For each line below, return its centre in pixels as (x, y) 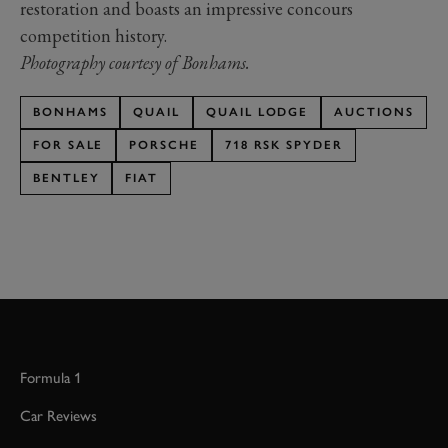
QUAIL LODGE (257, 112)
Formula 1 (51, 378)
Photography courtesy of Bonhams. (135, 63)
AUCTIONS (374, 112)
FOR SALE (68, 145)
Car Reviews (58, 416)
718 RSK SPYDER (283, 145)
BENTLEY (66, 178)
